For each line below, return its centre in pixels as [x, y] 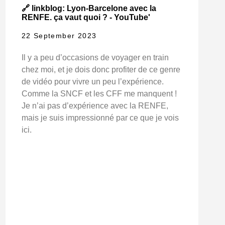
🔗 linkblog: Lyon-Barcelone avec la [89, 9]
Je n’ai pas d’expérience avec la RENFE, [95, 106]
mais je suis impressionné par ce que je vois [100, 118]
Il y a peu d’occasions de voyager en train [95, 58]
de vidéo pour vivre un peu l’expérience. [92, 82]
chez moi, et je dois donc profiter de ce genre [101, 70]
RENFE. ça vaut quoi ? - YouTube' [86, 18]
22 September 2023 [59, 36]
